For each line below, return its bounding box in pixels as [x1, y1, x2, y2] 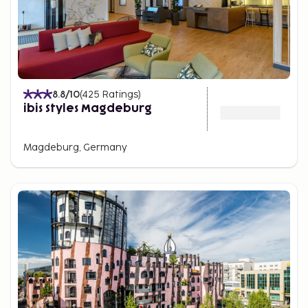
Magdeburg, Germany [23, 141, 127, 153]
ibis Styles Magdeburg [23, 102, 152, 114]
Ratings [102, 88, 138, 100]
